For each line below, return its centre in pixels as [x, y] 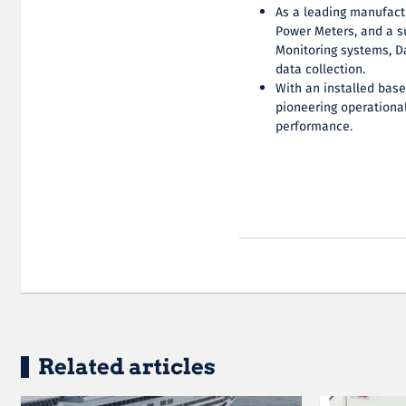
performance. [314, 126]
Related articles [127, 366]
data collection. [321, 69]
